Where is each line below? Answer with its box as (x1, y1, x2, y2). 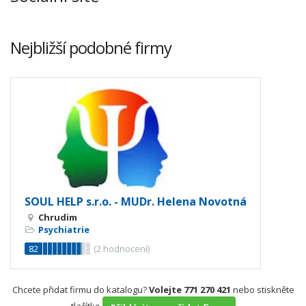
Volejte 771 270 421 (148, 283, 231, 296)
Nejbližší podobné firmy (10, 36, 171, 59)
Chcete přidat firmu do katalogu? (12, 283, 149, 296)
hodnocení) (101, 242, 150, 255)
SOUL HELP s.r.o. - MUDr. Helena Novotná (25, 193, 247, 209)
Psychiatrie (38, 223, 89, 236)
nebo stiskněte (230, 283, 294, 296)
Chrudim (38, 210, 77, 223)
